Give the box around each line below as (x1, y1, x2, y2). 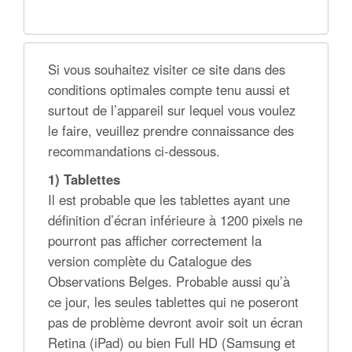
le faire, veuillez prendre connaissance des (48, 121, 294, 140)
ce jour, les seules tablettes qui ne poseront (48, 292, 299, 311)
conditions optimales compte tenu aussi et (48, 80, 290, 99)
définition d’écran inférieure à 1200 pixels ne (48, 211, 302, 229)
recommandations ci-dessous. (48, 141, 220, 160)
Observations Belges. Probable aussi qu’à (48, 272, 290, 291)
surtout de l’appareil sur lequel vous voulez (48, 101, 295, 119)
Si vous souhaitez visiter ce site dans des (48, 60, 285, 79)
